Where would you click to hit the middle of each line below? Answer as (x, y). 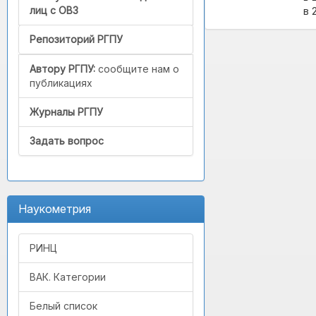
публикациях (61, 83)
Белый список (63, 306)
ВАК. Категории (68, 277)
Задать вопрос (67, 141)
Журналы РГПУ (66, 112)
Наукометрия (55, 209)
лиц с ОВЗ (54, 11)
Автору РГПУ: (62, 69)
